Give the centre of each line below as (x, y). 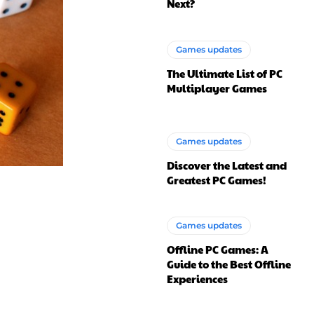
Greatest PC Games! (217, 179)
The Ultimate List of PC (225, 73)
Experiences (198, 278)
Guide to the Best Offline (229, 264)
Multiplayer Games (217, 88)
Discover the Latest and (227, 165)
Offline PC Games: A (218, 249)
